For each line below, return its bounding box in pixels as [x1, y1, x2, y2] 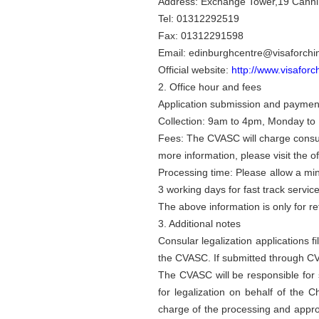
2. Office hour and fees [158, 81, 261, 93]
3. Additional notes [158, 218, 241, 229]
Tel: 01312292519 [158, 13, 239, 24]
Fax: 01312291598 [158, 30, 244, 41]
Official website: [158, 64, 229, 75]
